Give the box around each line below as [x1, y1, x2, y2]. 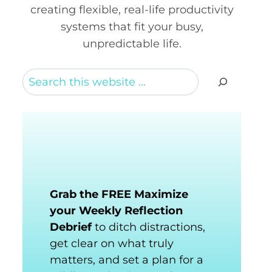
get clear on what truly [50, 237, 174, 251]
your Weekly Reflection [50, 204, 183, 218]
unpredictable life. [82, 36, 182, 50]
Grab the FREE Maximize [50, 188, 188, 202]
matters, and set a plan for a [50, 253, 203, 267]
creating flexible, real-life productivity [30, 2, 234, 16]
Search [22, 69, 59, 83]
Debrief [50, 220, 92, 234]
